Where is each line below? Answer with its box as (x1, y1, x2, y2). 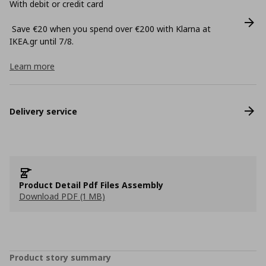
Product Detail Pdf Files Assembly (19, 179, 163, 191)
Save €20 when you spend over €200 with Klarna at (9, 23, 211, 34)
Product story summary (9, 252, 111, 263)
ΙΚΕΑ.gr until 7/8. (9, 36, 74, 47)
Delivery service (9, 105, 77, 117)
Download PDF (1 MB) (19, 191, 105, 202)
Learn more (9, 61, 55, 72)
